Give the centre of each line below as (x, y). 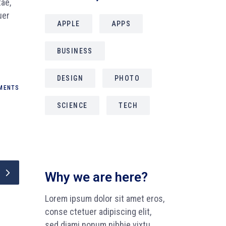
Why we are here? (96, 177)
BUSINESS (75, 51)
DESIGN (70, 78)
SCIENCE (72, 105)
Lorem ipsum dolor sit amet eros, (104, 198)
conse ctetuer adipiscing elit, (98, 211)
